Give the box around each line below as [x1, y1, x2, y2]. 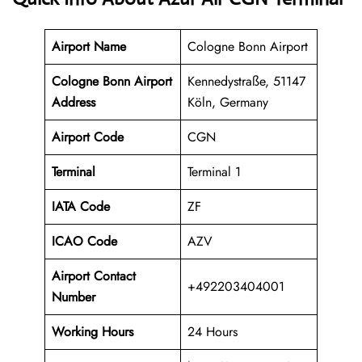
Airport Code [52, 128, 124, 147]
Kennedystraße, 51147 [187, 72, 305, 91]
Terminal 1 [187, 162, 241, 182]
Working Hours [52, 322, 133, 342]
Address [52, 93, 95, 112]
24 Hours [187, 322, 238, 342]
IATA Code [52, 197, 110, 217]
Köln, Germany [187, 93, 268, 112]
